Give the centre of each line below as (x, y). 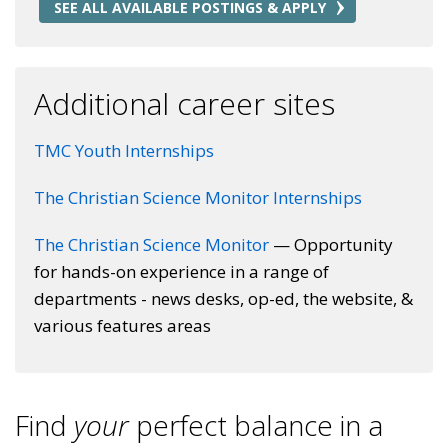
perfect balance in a (256, 425)
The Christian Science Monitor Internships (198, 197)
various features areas (122, 325)
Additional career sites (184, 103)
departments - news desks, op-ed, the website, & (223, 298)
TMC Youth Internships (124, 150)
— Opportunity (331, 244)
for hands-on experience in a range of (181, 271)
